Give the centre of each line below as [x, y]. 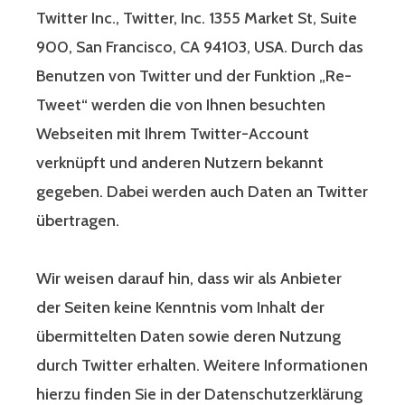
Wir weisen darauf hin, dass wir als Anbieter [189, 279]
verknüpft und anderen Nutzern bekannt [180, 163]
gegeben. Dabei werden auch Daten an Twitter [202, 192]
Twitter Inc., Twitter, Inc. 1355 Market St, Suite [197, 19]
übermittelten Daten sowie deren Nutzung [188, 337]
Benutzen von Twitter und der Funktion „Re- [194, 76]
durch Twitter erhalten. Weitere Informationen [202, 366]
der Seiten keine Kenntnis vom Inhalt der [180, 308]
